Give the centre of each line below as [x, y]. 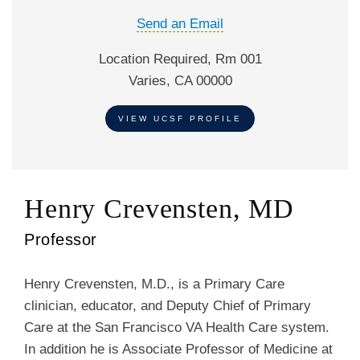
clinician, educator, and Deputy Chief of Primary [168, 306]
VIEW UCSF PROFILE [180, 119]
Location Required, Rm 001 [180, 59]
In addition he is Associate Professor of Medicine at [178, 350]
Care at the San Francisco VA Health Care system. [177, 328]
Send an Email [180, 24]
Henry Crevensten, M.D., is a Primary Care [154, 284]
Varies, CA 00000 [180, 81]
